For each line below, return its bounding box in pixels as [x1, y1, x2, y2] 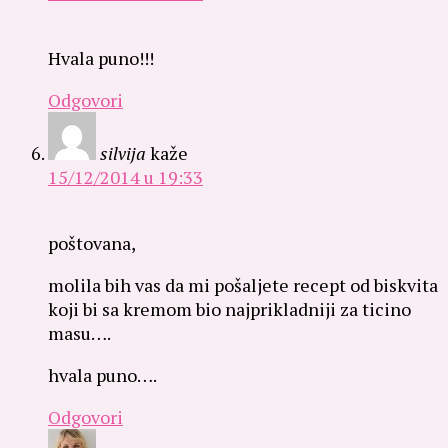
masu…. [48, 320, 111, 345]
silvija [100, 140, 146, 165]
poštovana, [48, 230, 136, 255]
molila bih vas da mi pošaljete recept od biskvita [48, 272, 438, 297]
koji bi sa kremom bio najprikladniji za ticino [48, 296, 411, 321]
